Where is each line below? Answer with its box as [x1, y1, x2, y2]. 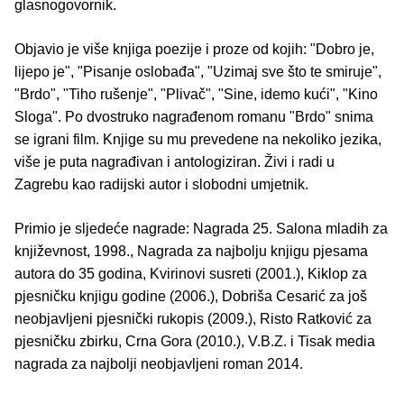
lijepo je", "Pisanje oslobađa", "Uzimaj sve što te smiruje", [14, 63, 381, 79]
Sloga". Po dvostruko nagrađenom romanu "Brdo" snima [14, 108, 373, 124]
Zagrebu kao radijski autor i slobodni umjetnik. [14, 176, 312, 192]
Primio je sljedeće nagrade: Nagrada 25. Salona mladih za [14, 220, 388, 236]
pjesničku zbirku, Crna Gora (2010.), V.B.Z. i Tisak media [14, 333, 375, 349]
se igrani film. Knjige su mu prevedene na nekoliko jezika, [14, 131, 381, 147]
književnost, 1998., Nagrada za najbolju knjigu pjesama [14, 243, 368, 259]
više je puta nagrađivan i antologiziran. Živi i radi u [14, 153, 335, 170]
